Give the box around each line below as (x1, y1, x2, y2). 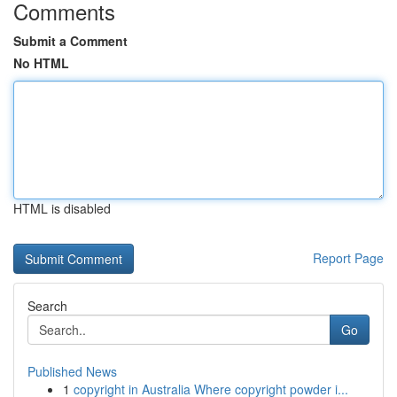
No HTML (13, 54, 69, 72)
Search (27, 297, 67, 315)
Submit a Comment (13, 32, 128, 50)
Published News (27, 362, 117, 380)
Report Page (313, 249, 384, 267)
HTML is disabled (13, 199, 111, 217)
